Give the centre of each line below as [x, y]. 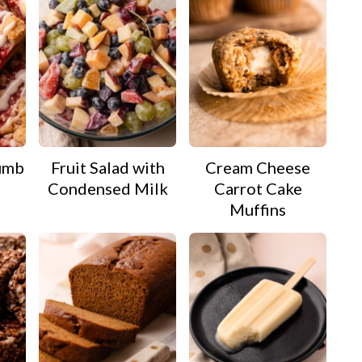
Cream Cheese [258, 167]
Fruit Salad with [107, 167]
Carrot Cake [258, 188]
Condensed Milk [107, 188]
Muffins [258, 209]
